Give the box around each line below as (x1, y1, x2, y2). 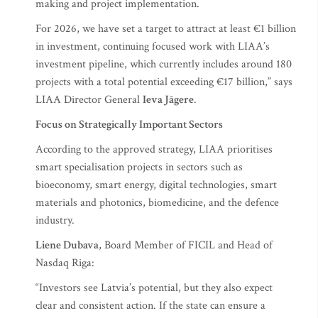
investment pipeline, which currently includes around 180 (35, 57, 292, 72)
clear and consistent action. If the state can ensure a (35, 298, 265, 313)
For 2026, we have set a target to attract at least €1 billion (35, 21, 296, 36)
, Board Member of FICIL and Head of (99, 238, 273, 253)
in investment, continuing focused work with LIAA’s (35, 39, 270, 54)
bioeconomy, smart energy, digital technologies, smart (35, 177, 277, 192)
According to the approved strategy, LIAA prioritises (35, 142, 273, 157)
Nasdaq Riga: (35, 256, 94, 270)
